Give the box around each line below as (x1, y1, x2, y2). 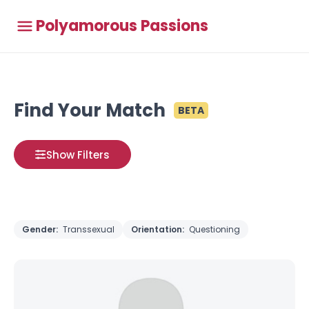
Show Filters (46, 147, 110, 162)
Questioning (189, 223, 240, 235)
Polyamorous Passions (36, 15, 208, 37)
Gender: (22, 223, 60, 235)
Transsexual (63, 223, 114, 235)
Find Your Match (14, 98, 166, 123)
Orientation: (131, 223, 186, 235)
